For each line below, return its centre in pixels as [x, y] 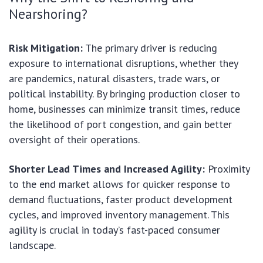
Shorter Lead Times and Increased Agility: [107, 169]
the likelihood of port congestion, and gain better [120, 124]
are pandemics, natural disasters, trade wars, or [114, 79]
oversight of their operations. [74, 140]
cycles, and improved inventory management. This [119, 215]
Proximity [227, 169]
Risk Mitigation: [46, 48]
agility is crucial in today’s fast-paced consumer [114, 230]
